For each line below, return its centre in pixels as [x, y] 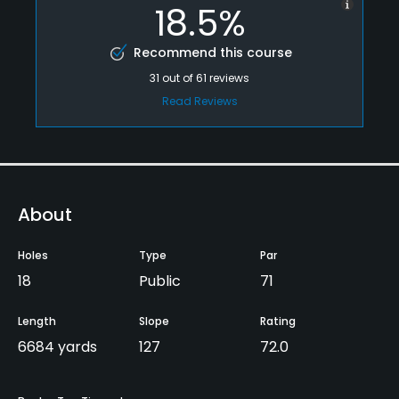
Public [160, 281]
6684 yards [57, 346]
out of [179, 77]
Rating [278, 321]
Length [37, 321]
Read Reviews [199, 101]
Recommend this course [212, 52]
